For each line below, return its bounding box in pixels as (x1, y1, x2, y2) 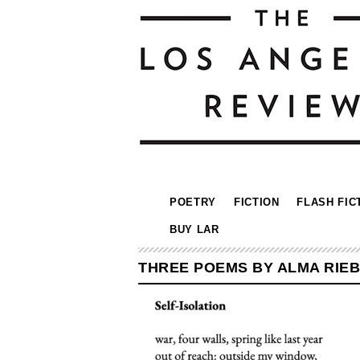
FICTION (233, 196, 280, 208)
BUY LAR (170, 223, 219, 235)
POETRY (170, 196, 216, 208)
